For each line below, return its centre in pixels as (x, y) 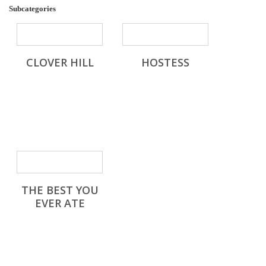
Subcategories (32, 9)
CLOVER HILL (60, 62)
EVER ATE (60, 203)
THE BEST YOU (60, 190)
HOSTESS (165, 62)
